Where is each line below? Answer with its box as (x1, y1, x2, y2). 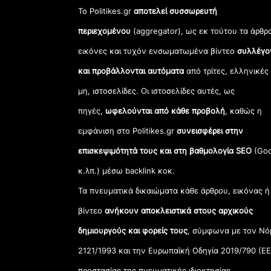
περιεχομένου (78, 26, 131, 36)
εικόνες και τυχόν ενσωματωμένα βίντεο (78, 46, 238, 56)
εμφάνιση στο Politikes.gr (78, 126, 175, 136)
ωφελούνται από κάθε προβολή (105, 106, 226, 116)
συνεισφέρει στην (174, 126, 244, 136)
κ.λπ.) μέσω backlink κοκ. (78, 166, 175, 176)
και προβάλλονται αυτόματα (78, 66, 187, 76)
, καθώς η (225, 106, 263, 116)
